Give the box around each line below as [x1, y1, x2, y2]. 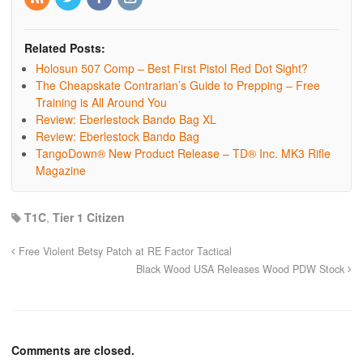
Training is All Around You [36, 93, 167, 110]
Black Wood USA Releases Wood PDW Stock [136, 261, 348, 276]
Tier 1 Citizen [53, 208, 125, 225]
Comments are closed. [11, 341, 135, 358]
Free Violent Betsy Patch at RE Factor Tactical [15, 243, 232, 258]
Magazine [36, 161, 86, 178]
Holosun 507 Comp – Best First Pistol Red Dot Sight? [36, 59, 308, 76]
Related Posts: [24, 39, 105, 56]
